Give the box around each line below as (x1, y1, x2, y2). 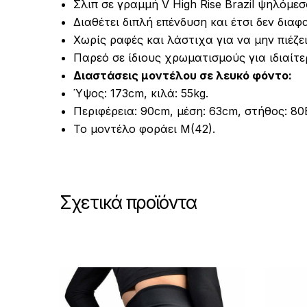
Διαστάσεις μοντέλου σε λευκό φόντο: (73, 68, 292, 82)
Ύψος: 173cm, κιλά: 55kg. (73, 86, 208, 100)
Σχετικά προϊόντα (60, 191, 197, 213)
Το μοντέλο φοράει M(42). (73, 121, 215, 136)
